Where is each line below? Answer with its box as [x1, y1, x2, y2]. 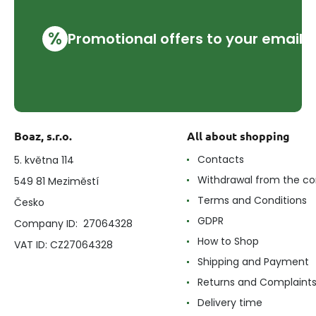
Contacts [197, 152, 244, 167]
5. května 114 [14, 153, 74, 168]
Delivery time [197, 296, 262, 310]
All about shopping [187, 128, 290, 144]
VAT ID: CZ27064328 [14, 238, 113, 253]
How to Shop [197, 234, 259, 249]
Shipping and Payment [197, 255, 309, 269]
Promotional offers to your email [68, 28, 303, 49]
